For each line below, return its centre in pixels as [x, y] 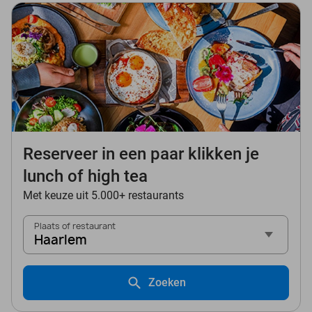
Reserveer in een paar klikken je [141, 154]
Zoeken [167, 282]
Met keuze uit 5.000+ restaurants [103, 195]
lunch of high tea [85, 176]
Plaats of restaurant [75, 226]
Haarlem [61, 240]
